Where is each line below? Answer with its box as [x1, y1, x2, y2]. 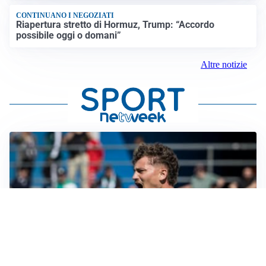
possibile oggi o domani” [16, 29, 122, 41]
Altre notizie [201, 59, 247, 69]
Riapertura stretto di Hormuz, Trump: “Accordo [16, 18, 215, 30]
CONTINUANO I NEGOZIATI [16, 11, 115, 20]
